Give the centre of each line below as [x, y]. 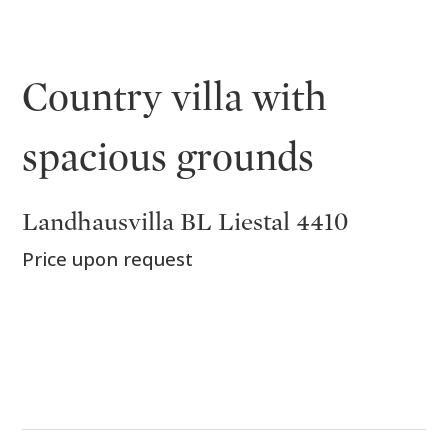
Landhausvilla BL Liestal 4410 [185, 221]
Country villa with [175, 97]
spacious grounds [168, 157]
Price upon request [108, 258]
